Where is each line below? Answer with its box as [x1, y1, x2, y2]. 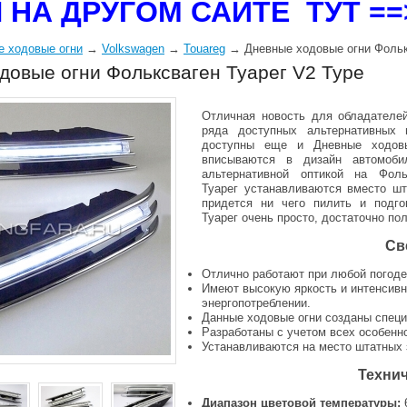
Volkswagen [102, 42, 164, 55]
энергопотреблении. [202, 296, 311, 311]
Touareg [184, 42, 225, 55]
